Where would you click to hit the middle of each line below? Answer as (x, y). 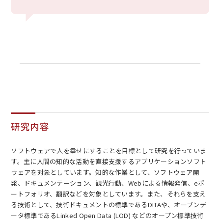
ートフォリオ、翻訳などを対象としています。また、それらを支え (109, 193)
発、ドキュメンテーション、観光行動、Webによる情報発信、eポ (108, 183)
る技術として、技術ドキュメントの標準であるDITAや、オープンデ (109, 204)
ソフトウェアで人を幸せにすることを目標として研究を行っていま (109, 150)
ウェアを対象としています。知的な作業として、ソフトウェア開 (105, 172)
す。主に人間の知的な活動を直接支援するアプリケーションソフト (109, 161)
